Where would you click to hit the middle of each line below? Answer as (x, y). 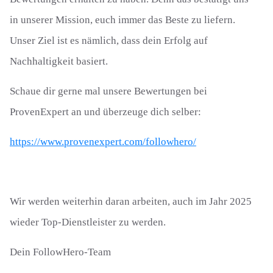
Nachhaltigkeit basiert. (59, 61)
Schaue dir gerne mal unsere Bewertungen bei (108, 91)
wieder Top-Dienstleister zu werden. (88, 222)
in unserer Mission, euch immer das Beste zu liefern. (122, 20)
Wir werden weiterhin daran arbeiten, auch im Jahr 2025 (131, 201)
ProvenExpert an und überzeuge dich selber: (105, 112)
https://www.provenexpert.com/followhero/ (103, 142)
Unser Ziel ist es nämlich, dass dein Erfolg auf (109, 41)
